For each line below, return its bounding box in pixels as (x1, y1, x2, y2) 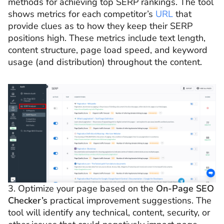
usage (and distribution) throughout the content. (8, 56, 202, 68)
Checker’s (8, 194, 47, 206)
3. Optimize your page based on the (8, 182, 156, 194)
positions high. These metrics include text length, (8, 32, 205, 44)
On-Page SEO (156, 182, 214, 194)
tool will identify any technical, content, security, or (8, 206, 210, 218)
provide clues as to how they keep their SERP (8, 20, 192, 32)
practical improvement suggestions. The (47, 194, 211, 206)
